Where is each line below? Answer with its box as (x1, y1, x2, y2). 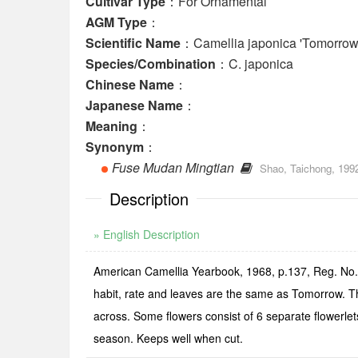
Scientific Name (86, 34, 181, 52)
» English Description (93, 226, 200, 242)
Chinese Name (86, 75, 174, 93)
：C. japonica (216, 54, 293, 73)
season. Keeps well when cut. (93, 330, 243, 346)
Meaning (86, 117, 137, 135)
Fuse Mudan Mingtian (112, 158, 234, 177)
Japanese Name (86, 96, 183, 114)
